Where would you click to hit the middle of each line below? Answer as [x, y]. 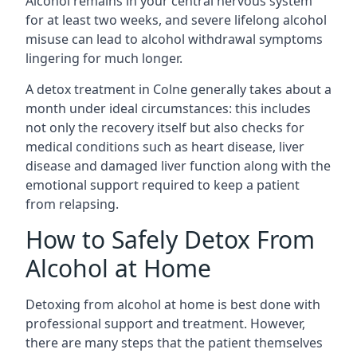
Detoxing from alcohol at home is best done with [173, 304]
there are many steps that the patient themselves [174, 342]
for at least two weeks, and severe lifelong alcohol [176, 20]
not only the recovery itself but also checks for [165, 127]
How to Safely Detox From [170, 239]
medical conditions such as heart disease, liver [165, 146]
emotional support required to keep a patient [163, 184]
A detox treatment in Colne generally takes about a [178, 89]
